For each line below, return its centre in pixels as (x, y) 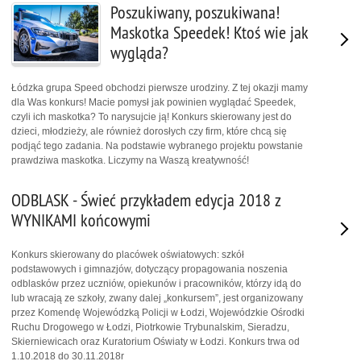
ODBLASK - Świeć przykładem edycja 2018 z (146, 200)
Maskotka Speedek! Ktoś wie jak (209, 33)
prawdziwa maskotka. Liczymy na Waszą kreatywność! (130, 160)
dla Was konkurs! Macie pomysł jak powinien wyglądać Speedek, (154, 102)
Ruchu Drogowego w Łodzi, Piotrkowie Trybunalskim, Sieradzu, (150, 328)
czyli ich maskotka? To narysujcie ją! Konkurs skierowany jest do (151, 116)
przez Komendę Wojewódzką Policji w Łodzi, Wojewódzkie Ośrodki (158, 313)
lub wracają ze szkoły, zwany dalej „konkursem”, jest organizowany (157, 299)
